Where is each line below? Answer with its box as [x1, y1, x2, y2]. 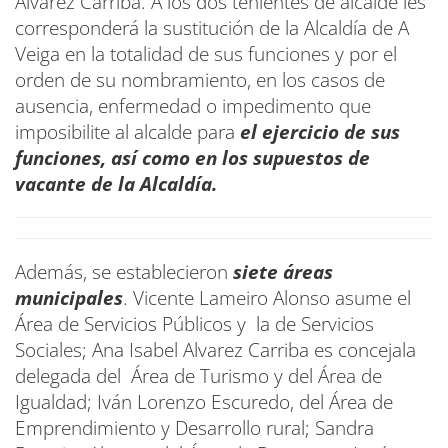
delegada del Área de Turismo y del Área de [15, 362, 382, 389]
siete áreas [233, 258, 333, 285]
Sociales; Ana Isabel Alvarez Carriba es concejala [15, 336, 416, 363]
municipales [15, 284, 123, 311]
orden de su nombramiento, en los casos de [15, 66, 385, 93]
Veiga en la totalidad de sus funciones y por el [15, 40, 397, 67]
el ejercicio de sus [240, 118, 400, 145]
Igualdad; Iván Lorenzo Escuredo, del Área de [15, 388, 393, 415]
